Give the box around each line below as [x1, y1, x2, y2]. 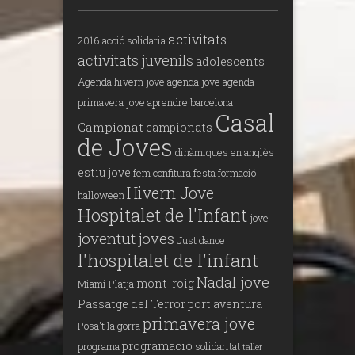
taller [242, 341, 262, 353]
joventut [78, 227, 136, 248]
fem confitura [133, 166, 191, 179]
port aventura [188, 296, 262, 311]
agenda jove [167, 74, 220, 88]
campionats [146, 119, 212, 135]
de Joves [78, 131, 173, 162]
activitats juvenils [78, 50, 193, 70]
